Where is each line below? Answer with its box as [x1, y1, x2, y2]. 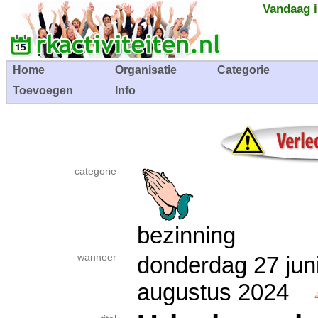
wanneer [77, 252, 116, 263]
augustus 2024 [137, 279, 314, 305]
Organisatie [115, 64, 177, 76]
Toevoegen [13, 84, 73, 97]
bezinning [137, 222, 236, 248]
